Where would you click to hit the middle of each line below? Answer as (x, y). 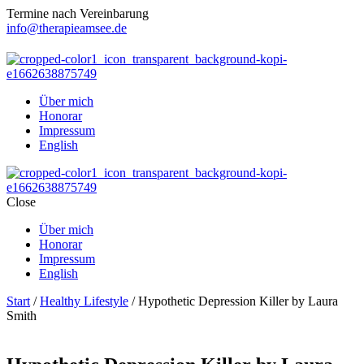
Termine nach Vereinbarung (78, 13)
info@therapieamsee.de (67, 28)
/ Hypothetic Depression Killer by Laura (233, 301)
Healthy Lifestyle (84, 301)
